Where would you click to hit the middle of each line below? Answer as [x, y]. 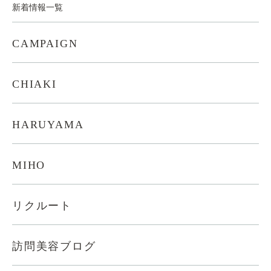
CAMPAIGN [45, 43]
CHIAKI [34, 84]
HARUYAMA [48, 124]
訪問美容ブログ [54, 246]
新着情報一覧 [38, 8]
